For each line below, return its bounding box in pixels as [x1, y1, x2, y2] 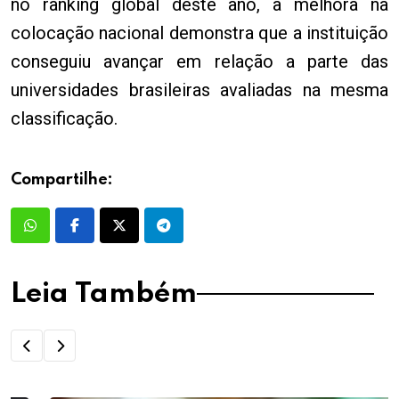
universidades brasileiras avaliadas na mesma [11, 79, 388, 102]
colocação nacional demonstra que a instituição [11, 22, 388, 45]
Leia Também [11, 280, 197, 309]
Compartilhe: [11, 172, 113, 189]
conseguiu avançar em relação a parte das [11, 51, 388, 73]
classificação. [11, 108, 118, 130]
